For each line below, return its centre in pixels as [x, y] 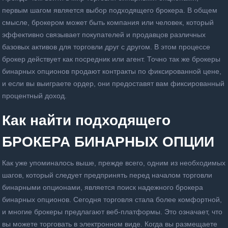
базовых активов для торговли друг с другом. [78, 47]
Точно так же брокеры [184, 59]
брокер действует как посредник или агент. [75, 59]
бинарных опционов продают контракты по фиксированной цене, [112, 71]
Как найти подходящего [86, 120]
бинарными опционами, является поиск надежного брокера [103, 187]
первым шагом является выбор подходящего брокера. [95, 10]
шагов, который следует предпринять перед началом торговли [107, 175]
